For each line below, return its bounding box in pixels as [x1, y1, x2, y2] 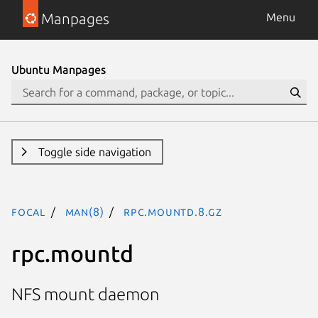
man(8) [65, 205, 104, 218]
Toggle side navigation [38, 146, 151, 158]
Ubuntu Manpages [11, 63, 106, 76]
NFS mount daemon [11, 285, 160, 305]
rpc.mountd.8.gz [124, 205, 223, 218]
